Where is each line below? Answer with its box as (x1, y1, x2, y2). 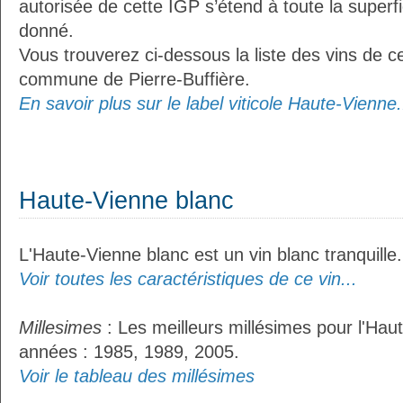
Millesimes (19, 318, 102, 337)
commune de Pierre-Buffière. (19, 69, 250, 89)
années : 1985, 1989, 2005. (19, 342, 239, 362)
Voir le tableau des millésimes (19, 366, 255, 386)
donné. (19, 21, 74, 40)
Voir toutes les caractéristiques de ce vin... (19, 269, 357, 289)
